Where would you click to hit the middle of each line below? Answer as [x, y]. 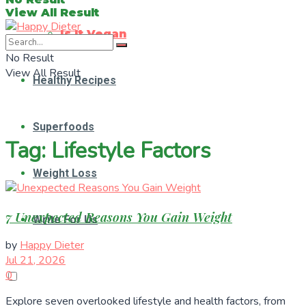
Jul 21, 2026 [36, 261]
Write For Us [65, 220]
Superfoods [64, 127]
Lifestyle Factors [131, 151]
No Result [30, 58]
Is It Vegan [93, 34]
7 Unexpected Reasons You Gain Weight [119, 217]
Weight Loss [65, 173]
